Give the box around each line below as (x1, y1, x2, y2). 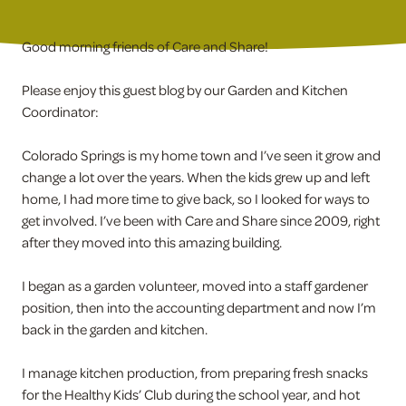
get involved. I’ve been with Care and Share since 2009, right (22, 211, 380, 229)
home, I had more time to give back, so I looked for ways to (22, 189, 370, 208)
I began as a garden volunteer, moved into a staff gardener (22, 276, 368, 295)
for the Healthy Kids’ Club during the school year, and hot (22, 385, 360, 403)
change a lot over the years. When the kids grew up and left (22, 168, 370, 186)
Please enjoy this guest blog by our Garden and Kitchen (22, 81, 348, 99)
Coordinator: (22, 102, 99, 121)
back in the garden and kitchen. (22, 320, 208, 338)
